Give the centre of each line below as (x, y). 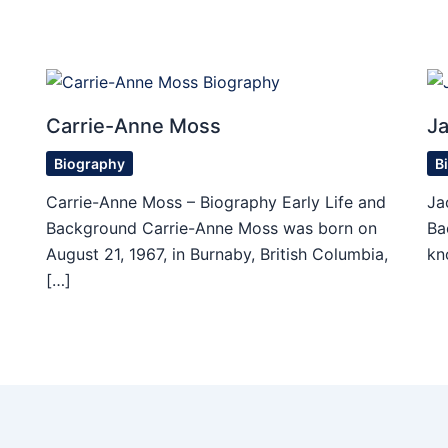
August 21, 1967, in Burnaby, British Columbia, (216, 254)
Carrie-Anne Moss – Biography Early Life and (215, 202)
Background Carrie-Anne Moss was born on (211, 228)
